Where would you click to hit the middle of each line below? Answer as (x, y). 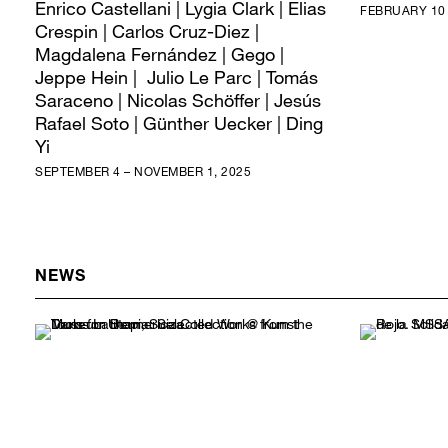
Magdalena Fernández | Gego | (159, 54)
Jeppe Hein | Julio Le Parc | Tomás (176, 77)
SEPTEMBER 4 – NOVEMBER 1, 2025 (143, 171)
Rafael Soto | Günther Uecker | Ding (179, 123)
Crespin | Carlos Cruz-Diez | (147, 31)
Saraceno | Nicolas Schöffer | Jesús (178, 100)
